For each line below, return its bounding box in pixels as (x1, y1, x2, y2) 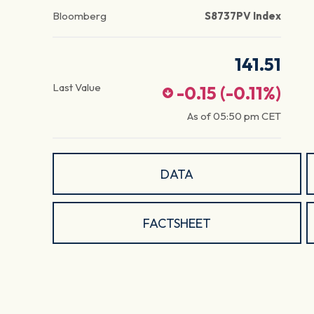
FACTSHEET (142, 214, 211, 231)
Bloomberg (53, 9, 107, 23)
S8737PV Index (204, 9, 281, 23)
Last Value (53, 81, 101, 95)
